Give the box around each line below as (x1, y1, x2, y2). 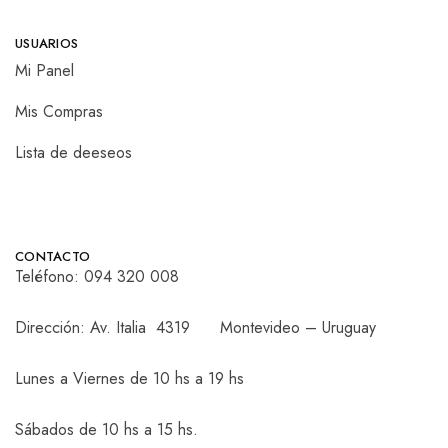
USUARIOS (15, 34, 79, 54)
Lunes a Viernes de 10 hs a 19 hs (15, 367, 244, 391)
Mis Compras (15, 100, 103, 124)
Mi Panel (15, 59, 74, 83)
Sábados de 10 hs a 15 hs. (15, 418, 198, 442)
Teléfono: (15, 265, 84, 289)
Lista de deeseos (15, 141, 132, 165)
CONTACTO (15, 247, 91, 267)
